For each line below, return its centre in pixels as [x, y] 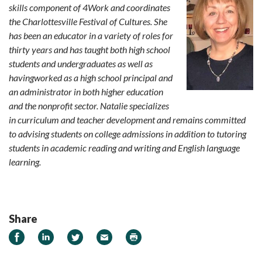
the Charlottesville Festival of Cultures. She [88, 21]
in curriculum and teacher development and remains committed [127, 119]
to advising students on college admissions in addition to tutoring [127, 133]
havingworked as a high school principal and [91, 77]
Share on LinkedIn [76, 235]
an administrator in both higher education [86, 91]
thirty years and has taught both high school [89, 49]
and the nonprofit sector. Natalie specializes [89, 105]
